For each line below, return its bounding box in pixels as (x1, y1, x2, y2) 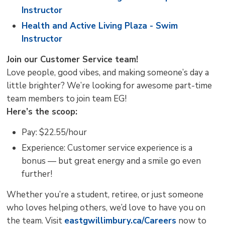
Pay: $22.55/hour (22, 126, 87, 138)
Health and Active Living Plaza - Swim (22, 20, 178, 32)
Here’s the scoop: (7, 105, 78, 118)
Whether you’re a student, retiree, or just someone (7, 188, 204, 200)
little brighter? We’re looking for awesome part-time (7, 79, 212, 91)
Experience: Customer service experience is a (22, 142, 193, 154)
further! (22, 168, 53, 180)
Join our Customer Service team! (7, 53, 139, 65)
